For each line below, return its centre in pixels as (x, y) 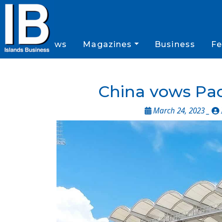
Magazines (108, 44)
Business (175, 44)
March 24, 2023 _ (181, 111)
